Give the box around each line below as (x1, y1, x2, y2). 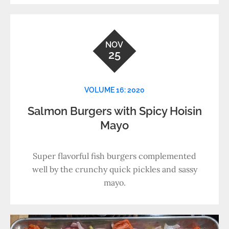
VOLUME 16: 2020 (84, 86, 145, 94)
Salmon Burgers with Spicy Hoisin (27, 104, 202, 118)
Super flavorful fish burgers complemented (33, 151, 196, 161)
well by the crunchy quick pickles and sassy (32, 164, 197, 174)
